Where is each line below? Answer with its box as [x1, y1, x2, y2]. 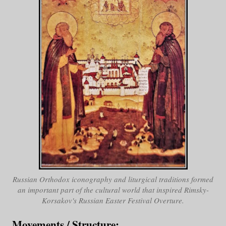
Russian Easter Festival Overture [79, 195, 182, 206]
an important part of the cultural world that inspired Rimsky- [17, 185, 209, 195]
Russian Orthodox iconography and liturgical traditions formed [13, 174, 213, 185]
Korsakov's [42, 195, 79, 206]
